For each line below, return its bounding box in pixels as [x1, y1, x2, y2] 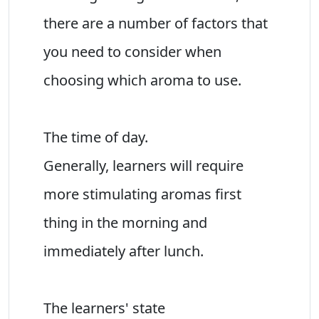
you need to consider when [43, 41, 221, 61]
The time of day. [43, 127, 148, 147]
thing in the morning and [43, 212, 207, 232]
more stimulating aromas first [43, 184, 241, 204]
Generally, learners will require [43, 155, 244, 175]
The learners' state [43, 298, 165, 318]
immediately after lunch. [43, 241, 204, 261]
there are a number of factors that [43, 13, 268, 33]
